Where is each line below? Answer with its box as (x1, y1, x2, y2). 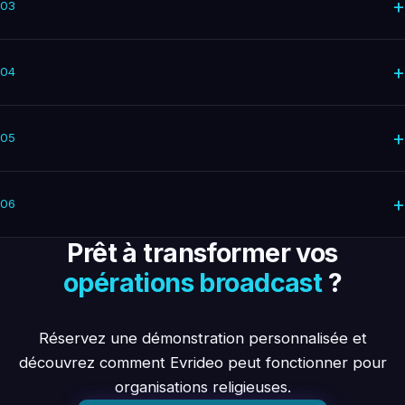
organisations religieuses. (114, 377, 291, 396)
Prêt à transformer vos (67, 236, 338, 268)
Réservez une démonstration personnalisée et (38, 328, 367, 347)
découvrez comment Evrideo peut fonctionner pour (18, 353, 387, 372)
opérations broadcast (62, 266, 323, 298)
